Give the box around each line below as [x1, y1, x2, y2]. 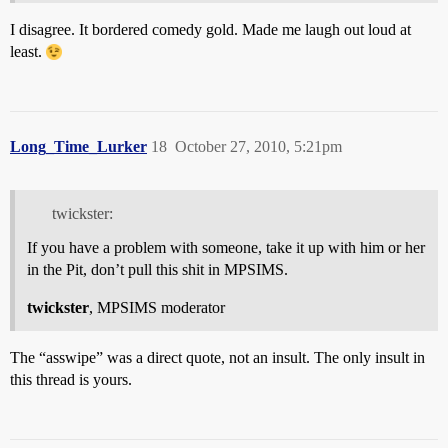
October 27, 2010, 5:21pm [175, 138, 342, 156]
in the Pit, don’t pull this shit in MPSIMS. [27, 260, 288, 278]
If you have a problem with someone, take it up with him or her [27, 238, 425, 256]
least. [10, 43, 46, 61]
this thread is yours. [10, 370, 132, 388]
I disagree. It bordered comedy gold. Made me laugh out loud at [10, 21, 411, 39]
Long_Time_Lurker [10, 138, 147, 156]
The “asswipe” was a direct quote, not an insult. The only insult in [10, 348, 425, 366]
